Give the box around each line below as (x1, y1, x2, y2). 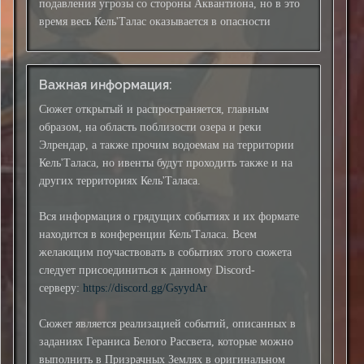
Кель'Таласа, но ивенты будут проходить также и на (39, 157, 292, 169)
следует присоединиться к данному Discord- (39, 264, 255, 276)
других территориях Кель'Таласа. (39, 175, 201, 187)
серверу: (39, 282, 83, 294)
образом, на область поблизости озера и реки (39, 121, 262, 133)
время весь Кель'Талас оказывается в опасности (39, 15, 271, 28)
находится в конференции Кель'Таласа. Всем (39, 228, 257, 240)
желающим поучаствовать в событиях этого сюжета (39, 246, 292, 258)
